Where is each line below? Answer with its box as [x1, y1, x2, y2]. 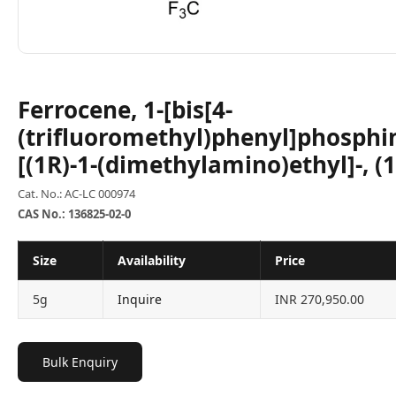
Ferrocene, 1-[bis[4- [18, 94, 232, 126]
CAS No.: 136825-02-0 [18, 206, 131, 222]
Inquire [118, 291, 162, 308]
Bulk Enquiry [42, 354, 118, 370]
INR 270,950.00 [275, 291, 364, 308]
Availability [118, 252, 186, 269]
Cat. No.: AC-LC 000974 [18, 186, 135, 202]
